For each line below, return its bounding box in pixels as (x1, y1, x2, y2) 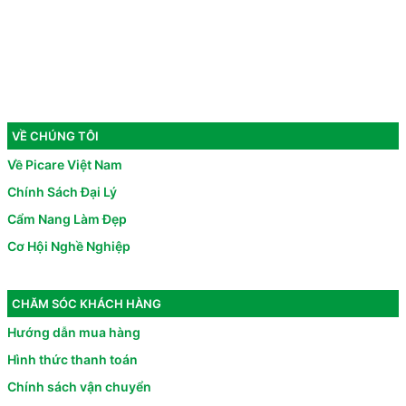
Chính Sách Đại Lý (7, 184, 117, 200)
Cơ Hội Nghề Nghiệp (7, 238, 130, 255)
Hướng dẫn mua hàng (7, 324, 140, 341)
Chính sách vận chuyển (7, 379, 151, 395)
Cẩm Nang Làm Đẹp (7, 211, 127, 227)
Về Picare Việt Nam (7, 157, 122, 173)
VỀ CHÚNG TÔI (12, 128, 99, 143)
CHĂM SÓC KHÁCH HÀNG (12, 295, 161, 311)
